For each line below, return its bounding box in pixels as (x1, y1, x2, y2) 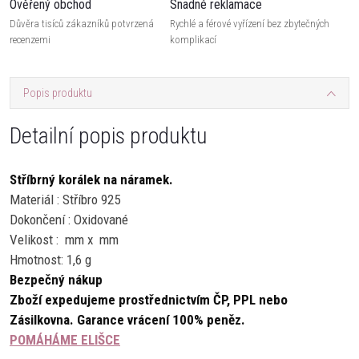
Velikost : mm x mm (10, 232, 119, 248)
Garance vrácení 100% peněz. (77, 312, 245, 328)
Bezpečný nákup (10, 272, 103, 288)
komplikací (170, 34, 216, 46)
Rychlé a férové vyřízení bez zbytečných (170, 18, 329, 30)
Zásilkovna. (10, 312, 77, 328)
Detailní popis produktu (10, 123, 208, 149)
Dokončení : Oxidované (10, 212, 128, 228)
